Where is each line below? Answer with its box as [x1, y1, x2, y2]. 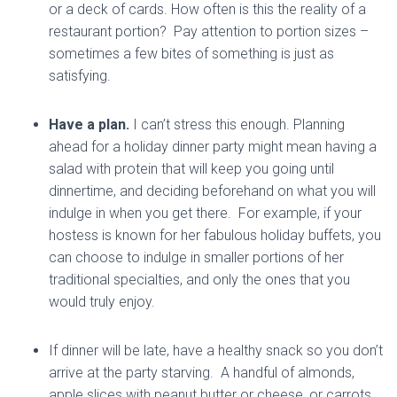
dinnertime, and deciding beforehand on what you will [49, 183, 376, 199]
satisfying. [49, 67, 111, 84]
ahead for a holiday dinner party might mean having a [49, 138, 377, 155]
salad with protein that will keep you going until [49, 160, 334, 177]
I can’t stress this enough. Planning [129, 116, 345, 133]
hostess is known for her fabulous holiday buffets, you [49, 227, 381, 244]
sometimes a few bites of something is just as [49, 45, 334, 62]
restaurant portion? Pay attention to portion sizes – [49, 23, 369, 40]
